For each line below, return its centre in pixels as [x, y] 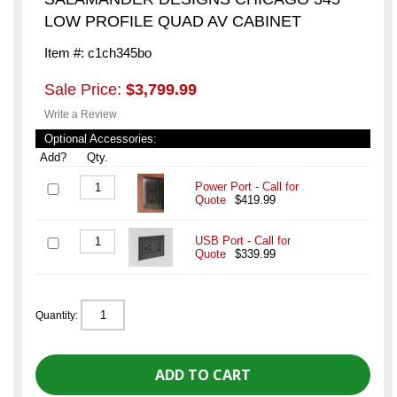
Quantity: [58, 316]
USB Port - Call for [243, 241]
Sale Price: [85, 90]
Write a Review [81, 115]
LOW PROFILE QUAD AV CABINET [173, 22]
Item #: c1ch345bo [98, 53]
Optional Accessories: [101, 139]
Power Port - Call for [247, 187]
